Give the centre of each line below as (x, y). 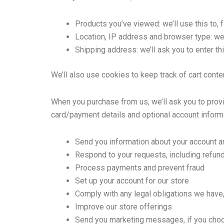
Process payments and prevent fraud (140, 168)
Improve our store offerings (123, 207)
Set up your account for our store (132, 181)
